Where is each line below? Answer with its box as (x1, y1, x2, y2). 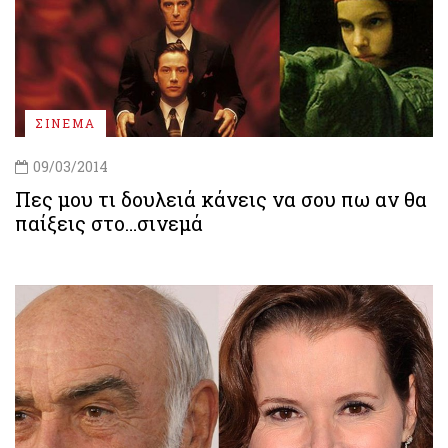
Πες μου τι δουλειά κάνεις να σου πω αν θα (15, 185, 427, 212)
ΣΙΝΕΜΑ (35, 114, 96, 131)
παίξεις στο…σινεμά (15, 209, 203, 236)
